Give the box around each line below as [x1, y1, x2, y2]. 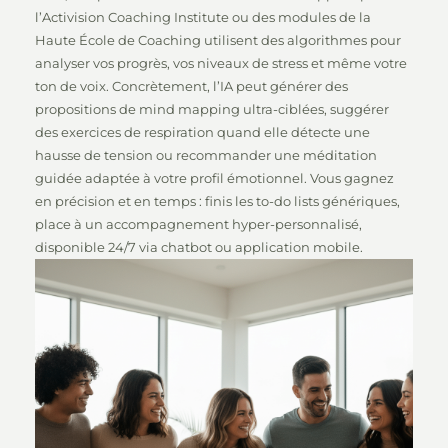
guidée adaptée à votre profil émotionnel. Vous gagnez [35, 170, 394, 186]
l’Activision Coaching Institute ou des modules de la [35, 9, 371, 25]
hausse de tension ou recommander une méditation [35, 147, 377, 163]
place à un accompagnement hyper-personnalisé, [35, 216, 362, 232]
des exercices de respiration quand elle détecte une [35, 124, 370, 140]
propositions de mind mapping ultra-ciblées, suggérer [35, 101, 389, 117]
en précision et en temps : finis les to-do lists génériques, [35, 193, 400, 209]
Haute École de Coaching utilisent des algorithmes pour [35, 32, 401, 48]
